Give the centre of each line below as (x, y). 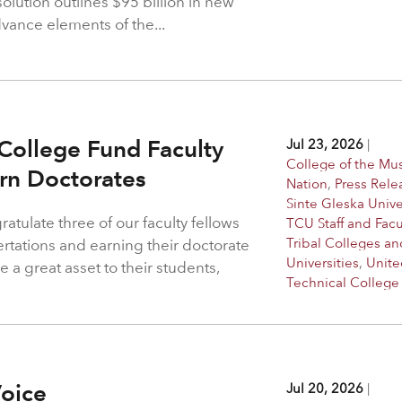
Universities (323, 262)
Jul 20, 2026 (325, 388)
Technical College (343, 282)
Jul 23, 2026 (325, 144)
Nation (307, 183)
